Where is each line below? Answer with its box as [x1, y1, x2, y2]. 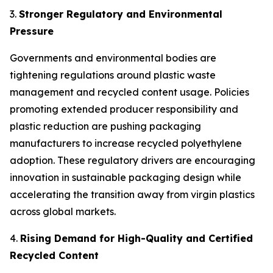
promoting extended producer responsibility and [10, 102, 238, 115]
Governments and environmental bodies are [10, 51, 216, 64]
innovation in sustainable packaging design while [10, 171, 241, 183]
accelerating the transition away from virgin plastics [10, 188, 255, 200]
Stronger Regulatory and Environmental [19, 7, 222, 20]
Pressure [10, 24, 54, 37]
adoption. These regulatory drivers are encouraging [10, 154, 255, 166]
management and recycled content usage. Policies [10, 85, 249, 98]
